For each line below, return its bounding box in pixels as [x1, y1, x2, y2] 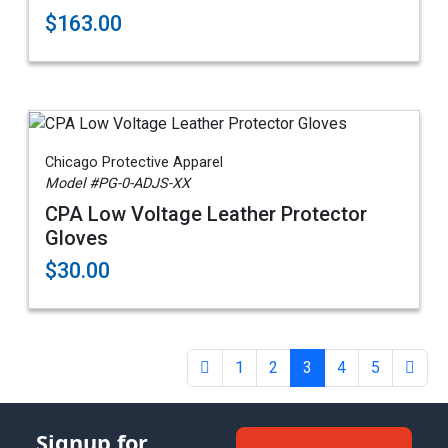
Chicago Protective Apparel [45, 153, 223, 171]
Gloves [45, 225, 108, 250]
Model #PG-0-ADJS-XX [45, 174, 190, 192]
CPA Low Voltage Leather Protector [45, 201, 367, 226]
